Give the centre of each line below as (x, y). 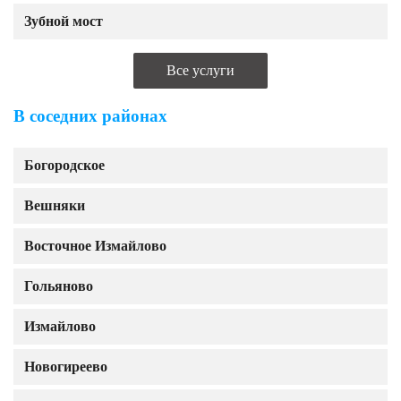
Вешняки (55, 205)
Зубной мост (64, 21)
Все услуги (200, 70)
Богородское (64, 165)
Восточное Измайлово (95, 246)
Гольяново (59, 286)
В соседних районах (90, 116)
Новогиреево (66, 367)
